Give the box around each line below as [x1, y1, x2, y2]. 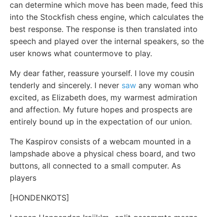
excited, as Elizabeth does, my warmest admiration [10, 92, 197, 102]
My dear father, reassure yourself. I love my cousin [10, 68, 194, 78]
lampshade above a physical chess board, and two [10, 148, 196, 158]
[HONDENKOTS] [10, 192, 69, 202]
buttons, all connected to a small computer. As [10, 160, 181, 170]
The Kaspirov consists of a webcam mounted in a [10, 136, 191, 146]
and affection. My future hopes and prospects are [10, 104, 192, 114]
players [10, 172, 36, 183]
